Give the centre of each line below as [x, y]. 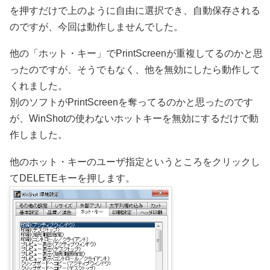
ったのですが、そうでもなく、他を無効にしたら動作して [135, 70]
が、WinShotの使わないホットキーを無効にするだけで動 [134, 119]
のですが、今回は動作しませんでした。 [96, 27]
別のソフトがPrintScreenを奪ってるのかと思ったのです [131, 102]
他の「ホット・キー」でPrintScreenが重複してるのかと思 [136, 54]
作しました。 [39, 135]
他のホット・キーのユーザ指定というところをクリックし [135, 162]
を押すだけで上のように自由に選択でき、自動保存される [135, 10]
